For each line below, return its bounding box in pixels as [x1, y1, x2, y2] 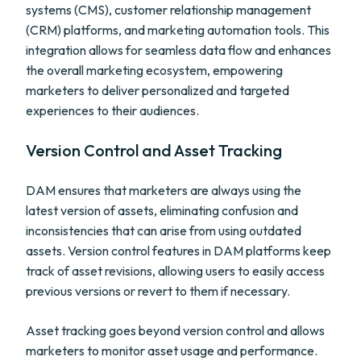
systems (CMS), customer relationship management [26, 2, 311, 18]
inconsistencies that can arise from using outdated [26, 222, 301, 239]
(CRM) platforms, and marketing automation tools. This [26, 22, 330, 38]
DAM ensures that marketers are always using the [26, 182, 301, 198]
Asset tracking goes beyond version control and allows [26, 322, 325, 338]
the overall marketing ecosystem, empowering [26, 62, 283, 78]
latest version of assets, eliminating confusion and [26, 202, 298, 218]
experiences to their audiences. [26, 102, 199, 118]
